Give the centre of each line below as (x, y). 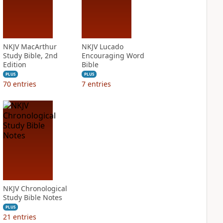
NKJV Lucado (102, 47)
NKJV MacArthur (30, 47)
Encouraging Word (113, 56)
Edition (14, 64)
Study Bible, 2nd (30, 56)
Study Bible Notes (32, 197)
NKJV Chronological (35, 188)
